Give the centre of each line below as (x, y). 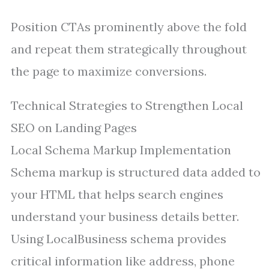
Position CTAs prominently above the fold (129, 27)
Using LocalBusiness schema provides (119, 239)
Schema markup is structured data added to (136, 172)
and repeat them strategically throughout (129, 49)
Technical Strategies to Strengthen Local (127, 105)
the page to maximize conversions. (109, 71)
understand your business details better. (125, 216)
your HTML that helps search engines (117, 194)
